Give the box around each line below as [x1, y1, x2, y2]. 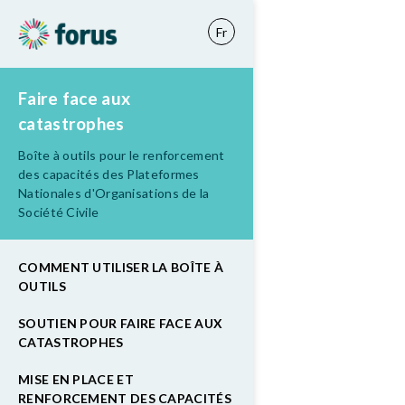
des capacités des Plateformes [18, 166, 200, 182]
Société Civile [18, 204, 99, 220]
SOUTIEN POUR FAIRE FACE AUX [18, 316, 223, 331]
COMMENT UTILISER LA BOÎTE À [18, 259, 224, 275]
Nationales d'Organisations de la [18, 185, 210, 201]
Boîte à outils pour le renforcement [18, 147, 225, 163]
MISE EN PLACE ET [18, 372, 134, 387]
